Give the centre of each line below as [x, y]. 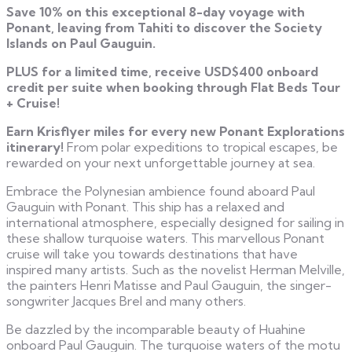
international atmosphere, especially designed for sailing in [175, 223]
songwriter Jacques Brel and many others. [126, 301]
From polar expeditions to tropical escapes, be [201, 147]
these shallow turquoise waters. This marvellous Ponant [165, 238]
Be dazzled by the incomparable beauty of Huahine [156, 330]
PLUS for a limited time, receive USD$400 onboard [162, 72]
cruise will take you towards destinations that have [152, 254]
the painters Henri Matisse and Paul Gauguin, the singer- [169, 286]
